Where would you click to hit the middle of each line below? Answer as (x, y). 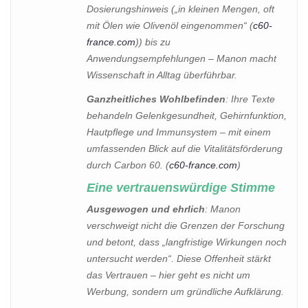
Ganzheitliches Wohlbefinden (156, 99)
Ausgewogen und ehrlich (146, 209)
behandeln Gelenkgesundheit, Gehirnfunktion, (187, 115)
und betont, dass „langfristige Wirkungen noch (187, 242)
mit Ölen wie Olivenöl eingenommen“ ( (170, 25)
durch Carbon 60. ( (128, 165)
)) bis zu (153, 42)
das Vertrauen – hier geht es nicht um (168, 275)
